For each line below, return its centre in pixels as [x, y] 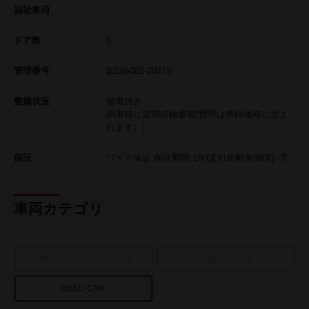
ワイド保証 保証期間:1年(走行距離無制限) [190, 157]
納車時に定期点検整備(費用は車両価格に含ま [197, 114]
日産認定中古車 [226, 258]
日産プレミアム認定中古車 [83, 258]
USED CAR [83, 288]
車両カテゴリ [59, 209]
